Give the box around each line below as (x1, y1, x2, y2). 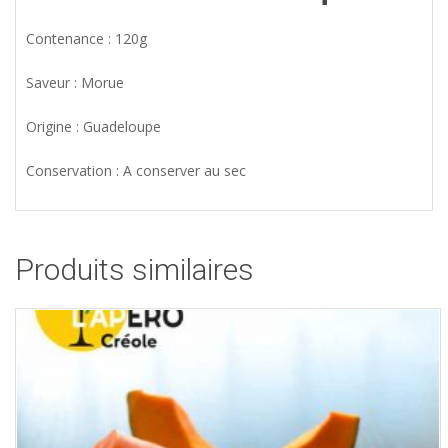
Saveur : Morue (26, 73, 124, 93)
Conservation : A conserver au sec (26, 161, 246, 181)
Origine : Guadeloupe (26, 117, 161, 137)
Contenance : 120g (26, 29, 147, 49)
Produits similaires (15, 252, 254, 288)
